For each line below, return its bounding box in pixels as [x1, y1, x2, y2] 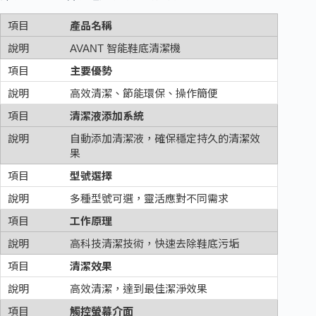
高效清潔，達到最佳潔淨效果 [69, 283, 207, 296]
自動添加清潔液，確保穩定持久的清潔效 [69, 133, 260, 145]
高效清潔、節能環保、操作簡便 [69, 87, 218, 100]
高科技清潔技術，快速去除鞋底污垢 [69, 238, 239, 250]
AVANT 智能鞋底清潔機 [69, 42, 181, 55]
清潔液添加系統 [69, 110, 144, 123]
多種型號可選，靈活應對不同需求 [69, 193, 229, 205]
